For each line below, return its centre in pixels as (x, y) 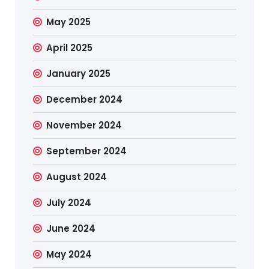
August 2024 (77, 177)
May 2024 (69, 254)
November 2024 (84, 125)
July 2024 (69, 202)
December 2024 (85, 99)
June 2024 (71, 228)
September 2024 (87, 151)
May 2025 (69, 22)
